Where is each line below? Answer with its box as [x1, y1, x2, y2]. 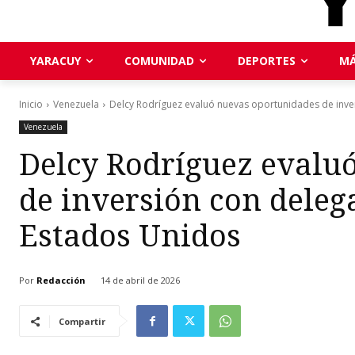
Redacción [36, 273, 86, 286]
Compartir [59, 315, 105, 328]
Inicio [19, 97, 43, 111]
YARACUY [30, 53, 81, 68]
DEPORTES [238, 53, 296, 68]
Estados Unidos [19, 214, 248, 255]
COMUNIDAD [124, 53, 194, 68]
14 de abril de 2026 [101, 274, 180, 287]
